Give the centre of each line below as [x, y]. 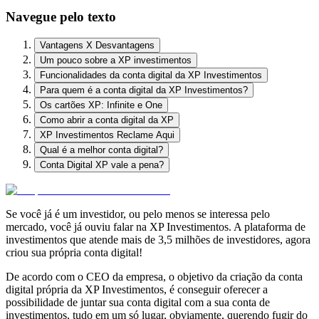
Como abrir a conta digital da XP [107, 120]
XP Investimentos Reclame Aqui [107, 135]
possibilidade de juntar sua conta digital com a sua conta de [138, 303]
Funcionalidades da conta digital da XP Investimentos [151, 75]
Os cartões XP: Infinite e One [101, 105]
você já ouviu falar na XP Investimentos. [141, 227]
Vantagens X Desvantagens [97, 46]
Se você [23, 214]
